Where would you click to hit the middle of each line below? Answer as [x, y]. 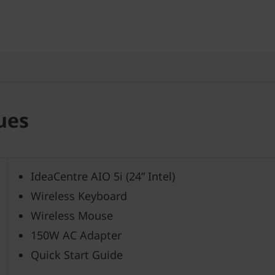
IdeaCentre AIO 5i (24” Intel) [103, 176]
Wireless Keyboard [79, 196]
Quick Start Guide [76, 255]
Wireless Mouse [72, 215]
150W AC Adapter [76, 235]
